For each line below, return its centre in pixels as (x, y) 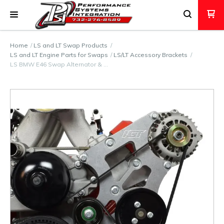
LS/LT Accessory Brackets (151, 55)
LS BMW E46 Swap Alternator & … (59, 64)
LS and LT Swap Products (71, 45)
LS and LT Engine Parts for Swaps (59, 55)
